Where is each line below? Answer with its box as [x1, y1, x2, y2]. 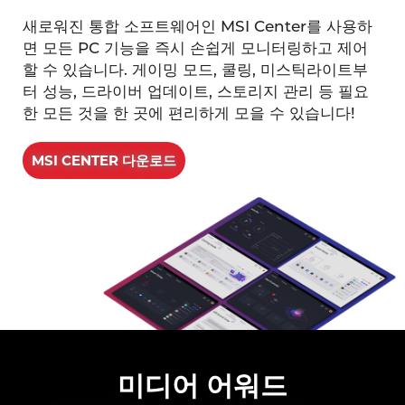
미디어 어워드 [118, 365, 287, 402]
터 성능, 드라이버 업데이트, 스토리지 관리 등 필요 [23, 80, 369, 100]
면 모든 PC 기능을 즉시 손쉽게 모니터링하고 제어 [23, 36, 368, 57]
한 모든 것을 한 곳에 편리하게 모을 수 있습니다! [23, 101, 355, 122]
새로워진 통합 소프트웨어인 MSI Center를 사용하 [23, 14, 372, 35]
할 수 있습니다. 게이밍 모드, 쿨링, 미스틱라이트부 [23, 58, 368, 79]
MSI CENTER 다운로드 [32, 150, 176, 169]
